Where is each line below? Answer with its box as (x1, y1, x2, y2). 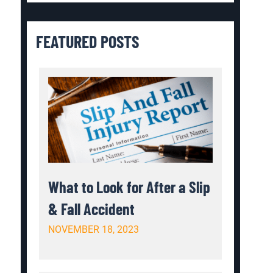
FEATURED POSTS (36, 30, 140, 52)
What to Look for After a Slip (48, 177, 211, 196)
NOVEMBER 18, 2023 (48, 223, 140, 235)
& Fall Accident (48, 199, 135, 218)
